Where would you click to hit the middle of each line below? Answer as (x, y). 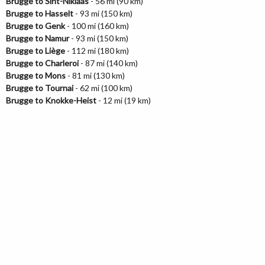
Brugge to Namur (38, 38)
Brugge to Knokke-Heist (51, 100)
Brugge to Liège (35, 51)
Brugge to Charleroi (42, 63)
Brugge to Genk (35, 26)
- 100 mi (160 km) (97, 26)
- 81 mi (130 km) (95, 75)
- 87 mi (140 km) (108, 63)
